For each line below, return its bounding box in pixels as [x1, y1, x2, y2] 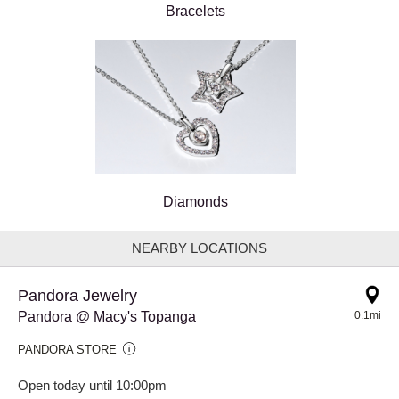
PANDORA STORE [18, 342, 117, 356]
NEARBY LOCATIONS [132, 240, 267, 256]
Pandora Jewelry [18, 286, 137, 305]
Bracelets [165, 3, 225, 19]
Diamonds [162, 193, 228, 209]
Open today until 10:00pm [18, 377, 167, 393]
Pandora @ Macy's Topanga [18, 308, 196, 324]
